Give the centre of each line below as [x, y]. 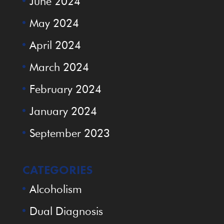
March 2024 [59, 67]
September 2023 [69, 133]
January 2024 [63, 111]
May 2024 [54, 23]
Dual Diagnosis [66, 211]
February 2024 [65, 89]
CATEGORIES [57, 170]
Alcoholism [55, 189]
